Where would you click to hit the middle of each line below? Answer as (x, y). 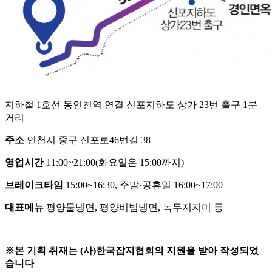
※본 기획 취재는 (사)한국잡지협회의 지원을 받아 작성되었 (132, 251)
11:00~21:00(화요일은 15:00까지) (114, 163)
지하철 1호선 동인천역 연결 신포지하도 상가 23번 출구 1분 (131, 105)
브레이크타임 (34, 185)
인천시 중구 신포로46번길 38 (87, 140)
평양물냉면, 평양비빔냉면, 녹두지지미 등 (134, 208)
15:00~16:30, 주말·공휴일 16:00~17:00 (143, 185)
